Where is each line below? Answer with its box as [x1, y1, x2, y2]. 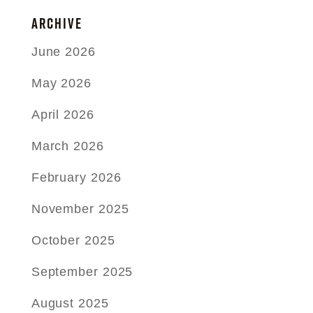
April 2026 [31, 108, 94, 122]
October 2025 [31, 233, 115, 247]
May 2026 [31, 76, 92, 90]
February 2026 [31, 170, 122, 184]
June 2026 [31, 45, 96, 59]
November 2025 [31, 202, 129, 216]
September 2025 [31, 265, 133, 279]
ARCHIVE [31, 13, 83, 34]
